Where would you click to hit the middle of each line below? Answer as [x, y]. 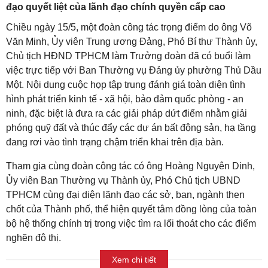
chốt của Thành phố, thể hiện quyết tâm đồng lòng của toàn [131, 209]
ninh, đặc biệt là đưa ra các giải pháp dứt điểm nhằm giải [127, 114]
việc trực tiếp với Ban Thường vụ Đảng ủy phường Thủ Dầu [134, 71]
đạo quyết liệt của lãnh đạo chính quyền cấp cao [116, 7]
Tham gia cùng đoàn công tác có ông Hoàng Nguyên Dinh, [130, 166]
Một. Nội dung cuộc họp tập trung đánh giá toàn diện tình [126, 85]
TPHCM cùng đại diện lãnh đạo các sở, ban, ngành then [125, 195]
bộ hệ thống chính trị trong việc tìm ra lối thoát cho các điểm [131, 224]
